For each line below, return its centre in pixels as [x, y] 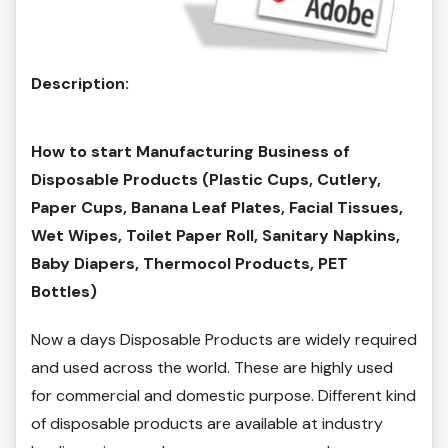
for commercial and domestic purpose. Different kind [223, 396]
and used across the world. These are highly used [212, 368]
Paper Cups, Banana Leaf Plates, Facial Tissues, [217, 208]
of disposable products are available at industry [207, 424]
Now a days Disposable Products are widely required [224, 340]
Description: [80, 84]
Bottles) [64, 292]
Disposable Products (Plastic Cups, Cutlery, [206, 180]
